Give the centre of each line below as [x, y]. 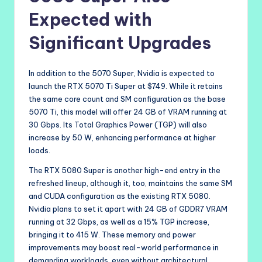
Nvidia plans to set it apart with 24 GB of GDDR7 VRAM [128, 209]
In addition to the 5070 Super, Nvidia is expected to [122, 73]
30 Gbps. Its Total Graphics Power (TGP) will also [118, 125]
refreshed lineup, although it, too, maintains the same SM [130, 183]
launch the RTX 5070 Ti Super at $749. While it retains [126, 86]
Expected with [90, 20]
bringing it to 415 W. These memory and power [112, 235]
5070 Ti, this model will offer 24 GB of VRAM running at [128, 112]
